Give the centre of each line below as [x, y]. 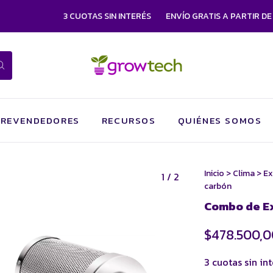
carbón [218, 186]
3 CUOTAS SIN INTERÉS [64, 16]
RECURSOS [129, 120]
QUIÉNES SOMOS [220, 120]
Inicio [214, 173]
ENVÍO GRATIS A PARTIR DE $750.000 [197, 16]
